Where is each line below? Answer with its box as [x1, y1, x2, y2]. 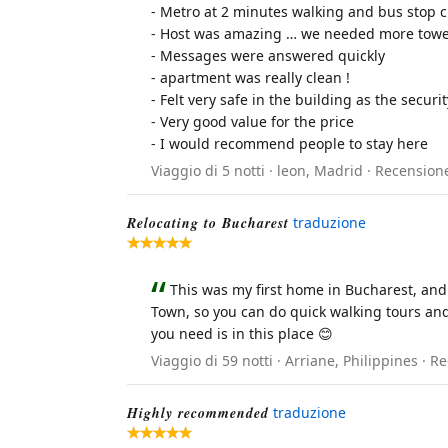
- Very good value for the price [151, 112, 354, 132]
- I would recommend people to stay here [151, 134, 428, 154]
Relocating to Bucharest [127, 213, 289, 234]
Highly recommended [127, 403, 269, 424]
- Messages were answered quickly [151, 46, 385, 66]
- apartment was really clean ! [151, 68, 350, 88]
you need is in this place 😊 [151, 324, 333, 344]
